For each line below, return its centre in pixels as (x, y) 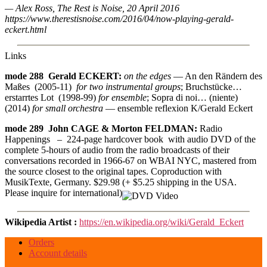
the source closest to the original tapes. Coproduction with (113, 171)
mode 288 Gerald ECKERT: (63, 76)
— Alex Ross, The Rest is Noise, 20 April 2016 (92, 8)
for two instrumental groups (128, 86)
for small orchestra (68, 108)
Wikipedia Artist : (42, 222)
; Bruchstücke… (211, 86)
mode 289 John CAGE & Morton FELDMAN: (101, 128)
